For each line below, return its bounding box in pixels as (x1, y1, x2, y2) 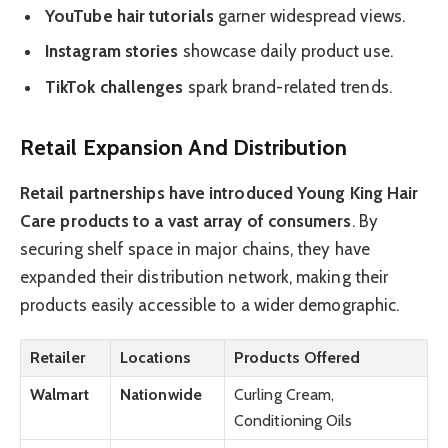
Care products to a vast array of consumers (20, 210, 352, 231)
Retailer (30, 348, 85, 368)
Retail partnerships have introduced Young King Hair (20, 182, 419, 203)
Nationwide (120, 385, 202, 405)
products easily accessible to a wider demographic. (20, 294, 400, 315)
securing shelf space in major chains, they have (20, 238, 370, 259)
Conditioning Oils (234, 411, 353, 431)
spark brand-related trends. (183, 76, 392, 97)
